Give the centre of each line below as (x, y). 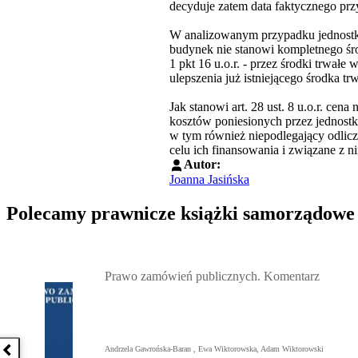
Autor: (202, 164)
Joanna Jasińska (209, 180)
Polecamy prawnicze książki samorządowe (181, 214)
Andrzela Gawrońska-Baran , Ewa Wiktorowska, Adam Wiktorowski (214, 348)
